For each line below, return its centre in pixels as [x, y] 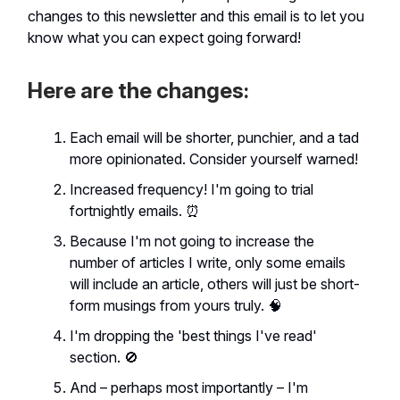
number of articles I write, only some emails [208, 262]
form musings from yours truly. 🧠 [176, 305]
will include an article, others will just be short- [215, 284]
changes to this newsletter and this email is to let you [196, 16]
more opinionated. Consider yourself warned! [214, 159]
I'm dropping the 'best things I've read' [193, 336]
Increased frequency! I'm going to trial [192, 189]
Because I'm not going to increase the [192, 241]
